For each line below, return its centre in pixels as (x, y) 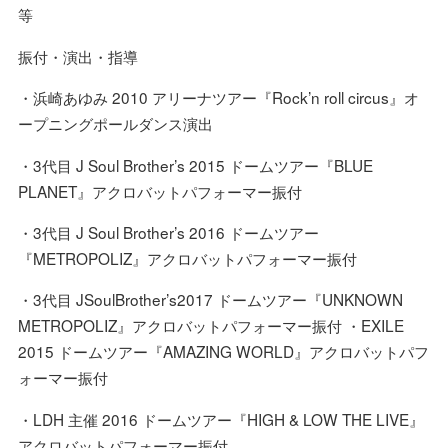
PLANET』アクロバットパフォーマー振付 (159, 190)
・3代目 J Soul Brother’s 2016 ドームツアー (168, 232)
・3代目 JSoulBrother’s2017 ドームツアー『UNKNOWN (210, 299)
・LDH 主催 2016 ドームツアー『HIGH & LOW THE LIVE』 (220, 418)
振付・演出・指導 (77, 55)
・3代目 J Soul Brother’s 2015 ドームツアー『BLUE (195, 164)
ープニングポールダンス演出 (115, 123)
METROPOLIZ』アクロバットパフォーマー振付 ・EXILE (210, 325)
